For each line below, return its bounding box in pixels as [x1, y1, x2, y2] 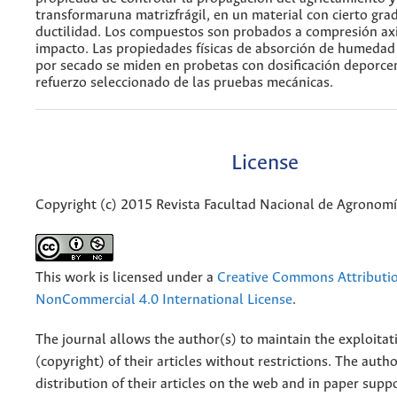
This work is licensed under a [35, 270, 217, 286]
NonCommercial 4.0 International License [35, 292, 292, 308]
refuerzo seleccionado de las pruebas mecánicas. [35, 74, 333, 90]
